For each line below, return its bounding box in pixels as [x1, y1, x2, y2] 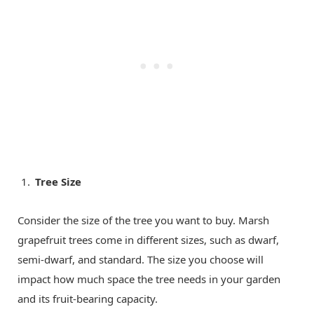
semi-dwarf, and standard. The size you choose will [18, 252, 264, 266]
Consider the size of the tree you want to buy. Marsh [18, 212, 269, 227]
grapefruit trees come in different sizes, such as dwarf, [18, 232, 279, 247]
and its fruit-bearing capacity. [18, 291, 158, 306]
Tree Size [35, 174, 81, 189]
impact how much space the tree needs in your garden [18, 271, 280, 286]
